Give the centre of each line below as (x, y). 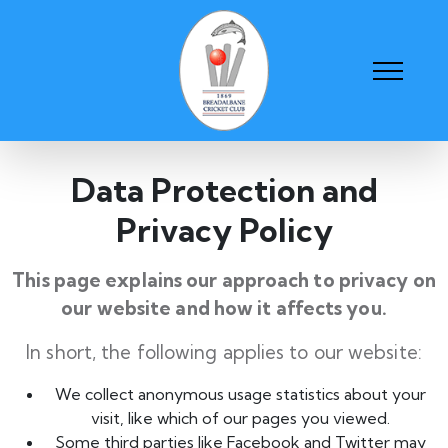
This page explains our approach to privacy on (224, 280)
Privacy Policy (224, 230)
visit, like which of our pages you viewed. (240, 418)
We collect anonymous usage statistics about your (240, 394)
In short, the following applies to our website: (224, 352)
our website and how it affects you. (224, 308)
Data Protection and (224, 190)
